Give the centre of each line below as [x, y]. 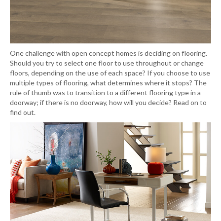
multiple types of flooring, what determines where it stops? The [108, 82]
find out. [23, 112]
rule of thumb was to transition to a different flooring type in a [105, 92]
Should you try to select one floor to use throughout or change [107, 63]
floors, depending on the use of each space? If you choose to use [110, 73]
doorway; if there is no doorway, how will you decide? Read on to [108, 102]
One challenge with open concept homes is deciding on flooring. [109, 53]
